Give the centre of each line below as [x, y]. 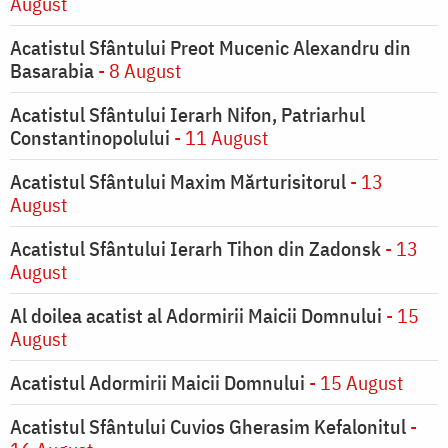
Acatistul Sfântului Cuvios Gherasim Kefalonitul [210, 427]
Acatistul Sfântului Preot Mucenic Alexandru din [210, 48]
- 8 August [137, 71]
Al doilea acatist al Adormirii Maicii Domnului [196, 316]
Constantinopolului [90, 138]
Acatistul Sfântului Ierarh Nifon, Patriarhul [187, 115]
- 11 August [219, 138]
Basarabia [52, 71]
